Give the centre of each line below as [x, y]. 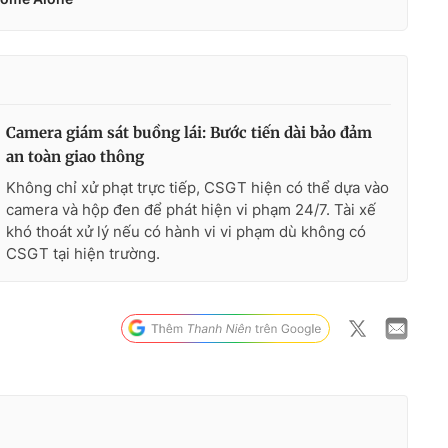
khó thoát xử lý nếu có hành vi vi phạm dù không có [186, 231]
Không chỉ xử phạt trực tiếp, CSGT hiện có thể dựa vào [197, 187]
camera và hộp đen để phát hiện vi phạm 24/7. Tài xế [191, 209]
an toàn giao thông [75, 156]
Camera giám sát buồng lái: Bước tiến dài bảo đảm [189, 132]
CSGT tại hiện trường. [83, 253]
